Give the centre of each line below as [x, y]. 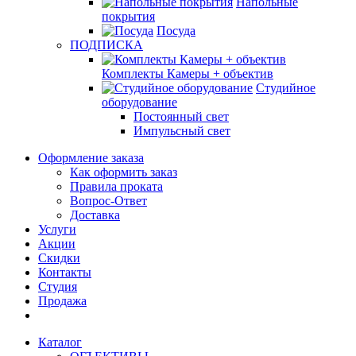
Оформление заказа [91, 158]
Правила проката [116, 186]
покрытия [128, 16]
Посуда [176, 31]
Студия [58, 286]
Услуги [57, 229]
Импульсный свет [182, 131]
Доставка [95, 215]
